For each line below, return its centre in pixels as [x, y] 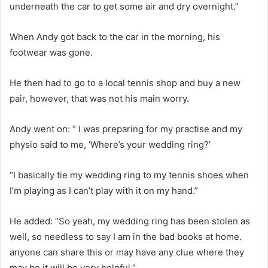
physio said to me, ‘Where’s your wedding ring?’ [110, 144]
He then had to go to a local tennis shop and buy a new [125, 83]
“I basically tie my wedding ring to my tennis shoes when [129, 175]
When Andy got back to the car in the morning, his [115, 36]
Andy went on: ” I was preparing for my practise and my [126, 129]
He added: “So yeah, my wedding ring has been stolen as [130, 221]
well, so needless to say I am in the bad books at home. [126, 236]
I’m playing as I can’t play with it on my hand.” [104, 190]
